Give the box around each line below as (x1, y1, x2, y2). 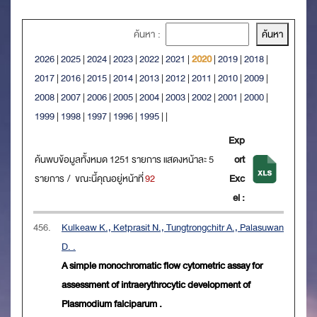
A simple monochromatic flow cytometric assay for (62, 258, 263, 275)
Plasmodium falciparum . (62, 296, 162, 313)
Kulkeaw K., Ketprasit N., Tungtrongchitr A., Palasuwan (62, 219, 284, 236)
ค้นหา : (134, 26, 166, 43)
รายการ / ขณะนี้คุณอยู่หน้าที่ (35, 171, 145, 188)
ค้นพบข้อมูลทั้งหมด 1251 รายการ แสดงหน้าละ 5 (35, 151, 214, 168)
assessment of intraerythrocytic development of (62, 277, 250, 294)
